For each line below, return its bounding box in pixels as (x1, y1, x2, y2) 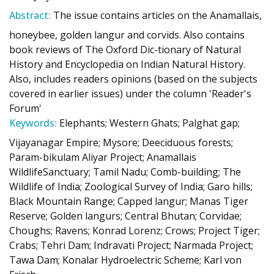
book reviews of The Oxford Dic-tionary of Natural (9, 43, 241, 56)
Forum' (9, 102, 42, 115)
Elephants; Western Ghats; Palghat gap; (59, 116, 240, 130)
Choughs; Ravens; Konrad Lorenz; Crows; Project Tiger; (9, 224, 260, 237)
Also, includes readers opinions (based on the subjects (9, 72, 257, 86)
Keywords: (9, 116, 57, 130)
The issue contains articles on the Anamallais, (53, 9, 262, 22)
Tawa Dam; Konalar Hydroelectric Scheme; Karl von (9, 253, 242, 267)
